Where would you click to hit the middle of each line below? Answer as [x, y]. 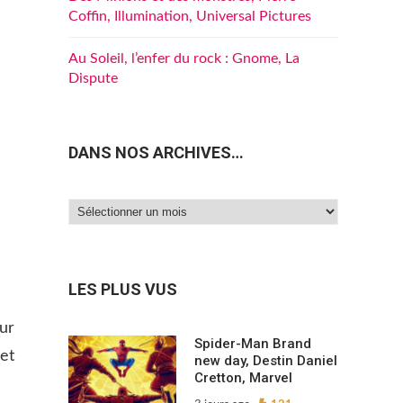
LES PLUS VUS [123, 290]
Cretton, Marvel [243, 378]
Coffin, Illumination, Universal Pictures [190, 16]
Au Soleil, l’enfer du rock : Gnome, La [184, 58]
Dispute [93, 78]
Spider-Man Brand [253, 344]
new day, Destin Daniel [266, 361]
